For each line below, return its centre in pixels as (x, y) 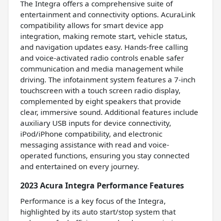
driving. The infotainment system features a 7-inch (108, 80)
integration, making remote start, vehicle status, (104, 36)
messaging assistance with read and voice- (95, 145)
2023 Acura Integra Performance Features (102, 186)
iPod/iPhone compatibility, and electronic (91, 134)
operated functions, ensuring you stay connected (105, 156)
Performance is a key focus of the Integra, (93, 201)
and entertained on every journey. (80, 166)
